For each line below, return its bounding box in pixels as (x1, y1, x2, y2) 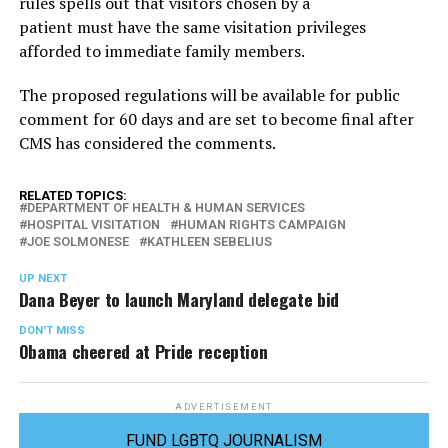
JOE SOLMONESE (26, 234, 129, 249)
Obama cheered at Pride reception (18, 338, 268, 364)
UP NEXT (18, 272, 67, 285)
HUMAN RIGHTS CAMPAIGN (177, 217, 346, 232)
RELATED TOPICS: (18, 188, 127, 203)
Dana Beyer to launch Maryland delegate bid (18, 286, 339, 312)
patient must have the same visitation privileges (18, 16, 366, 38)
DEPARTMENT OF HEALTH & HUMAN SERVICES (26, 200, 305, 215)
